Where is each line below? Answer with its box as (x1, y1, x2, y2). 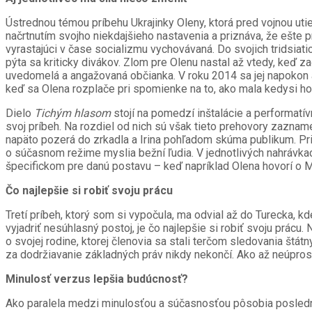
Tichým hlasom (34, 107, 114, 120)
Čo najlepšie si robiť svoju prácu (6, 184, 173, 198)
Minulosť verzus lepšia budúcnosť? (6, 272, 188, 286)
